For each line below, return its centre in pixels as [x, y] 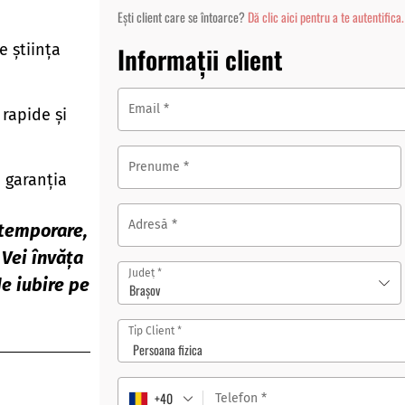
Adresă [150, 225]
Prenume [156, 167]
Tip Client [153, 331]
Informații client [200, 59]
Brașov [145, 290]
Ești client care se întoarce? [183, 17]
